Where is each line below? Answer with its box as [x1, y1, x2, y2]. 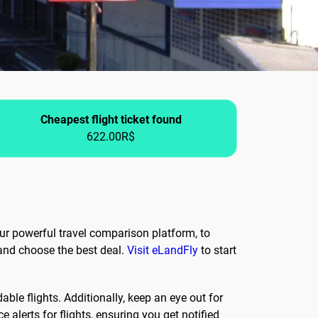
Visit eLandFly [127, 243, 198, 258]
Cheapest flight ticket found [40, 113, 182, 127]
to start [198, 243, 236, 258]
